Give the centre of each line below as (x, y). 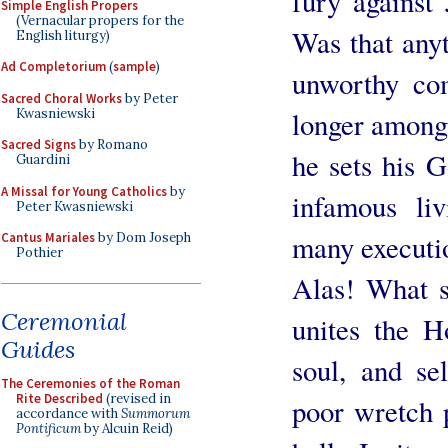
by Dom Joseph (143, 237)
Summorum (155, 413)
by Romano (112, 144)
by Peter (150, 98)
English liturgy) (63, 35)
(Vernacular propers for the (100, 20)
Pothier (39, 252)
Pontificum (48, 428)
